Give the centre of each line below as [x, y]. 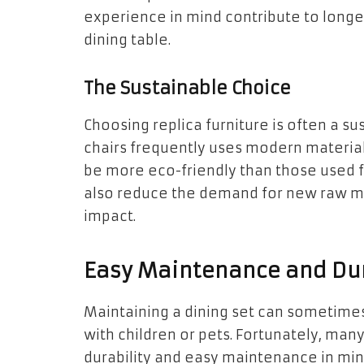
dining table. [127, 41]
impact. [110, 217]
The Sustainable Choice [187, 89]
